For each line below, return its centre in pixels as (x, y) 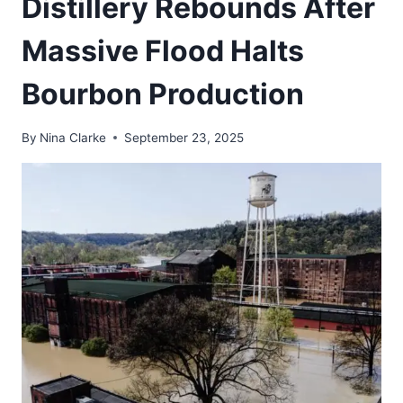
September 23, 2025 (184, 137)
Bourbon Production (163, 94)
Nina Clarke (73, 137)
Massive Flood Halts (163, 50)
